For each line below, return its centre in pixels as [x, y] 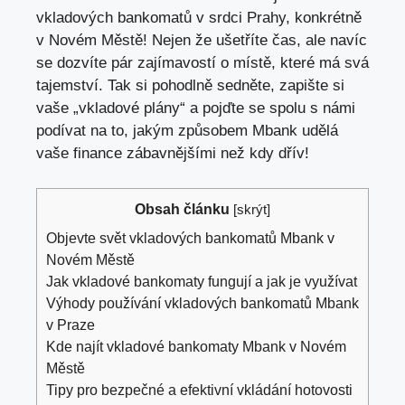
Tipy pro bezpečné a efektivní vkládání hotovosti [199, 389]
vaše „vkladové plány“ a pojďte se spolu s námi [196, 108]
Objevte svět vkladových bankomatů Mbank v [190, 237]
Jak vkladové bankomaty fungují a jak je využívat [202, 281]
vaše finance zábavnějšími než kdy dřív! [173, 153]
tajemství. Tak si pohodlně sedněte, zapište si [190, 85]
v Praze [71, 324]
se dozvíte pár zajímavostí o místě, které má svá [202, 63]
